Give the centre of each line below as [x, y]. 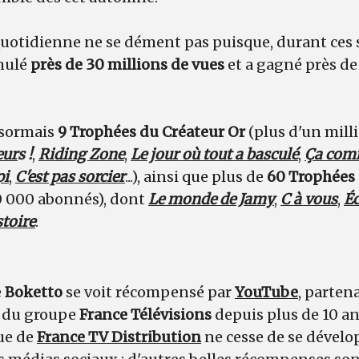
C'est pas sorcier [70, 176]
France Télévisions [145, 314]
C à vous [309, 199]
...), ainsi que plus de [196, 176]
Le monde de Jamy [211, 199]
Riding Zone [81, 154]
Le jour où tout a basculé [214, 154]
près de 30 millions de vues [127, 64]
